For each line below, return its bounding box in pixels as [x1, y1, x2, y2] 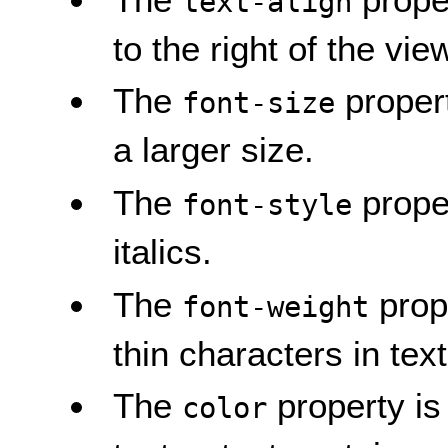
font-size [182, 86, 336, 121]
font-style [182, 187, 353, 222]
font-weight [182, 289, 370, 324]
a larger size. [113, 130, 315, 170]
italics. [113, 231, 213, 271]
